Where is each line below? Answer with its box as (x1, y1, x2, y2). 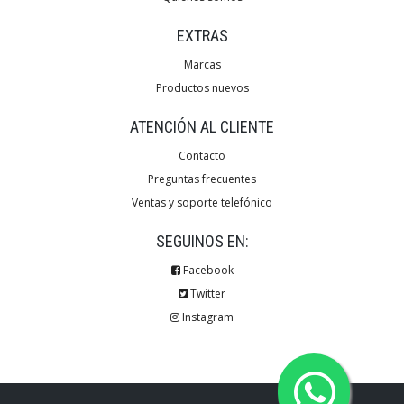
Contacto (179, 148, 225, 163)
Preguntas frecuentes (148, 171, 256, 187)
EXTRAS (176, 26, 228, 45)
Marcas (183, 57, 221, 72)
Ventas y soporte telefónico (132, 195, 272, 210)
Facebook (179, 262, 234, 278)
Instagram (179, 309, 234, 325)
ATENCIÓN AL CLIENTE (130, 117, 274, 136)
